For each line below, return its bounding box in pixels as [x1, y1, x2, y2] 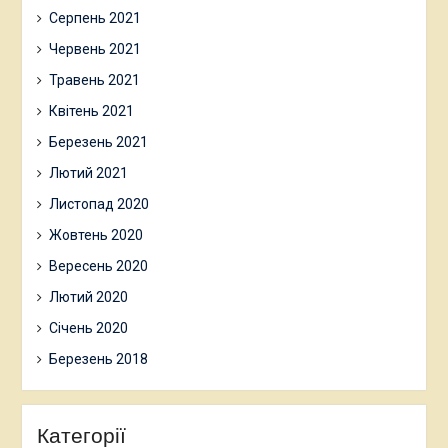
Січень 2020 [48, 320, 128, 337]
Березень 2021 [48, 134, 148, 151]
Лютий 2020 [48, 289, 128, 306]
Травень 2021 [48, 72, 140, 89]
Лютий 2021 [48, 165, 128, 182]
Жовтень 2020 [48, 227, 143, 244]
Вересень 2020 [48, 258, 148, 275]
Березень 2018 [48, 351, 148, 368]
